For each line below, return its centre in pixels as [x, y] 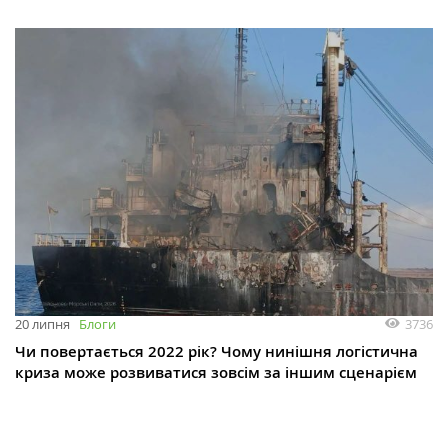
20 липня [42, 324]
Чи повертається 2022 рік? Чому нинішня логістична [216, 352]
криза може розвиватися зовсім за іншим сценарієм [216, 373]
